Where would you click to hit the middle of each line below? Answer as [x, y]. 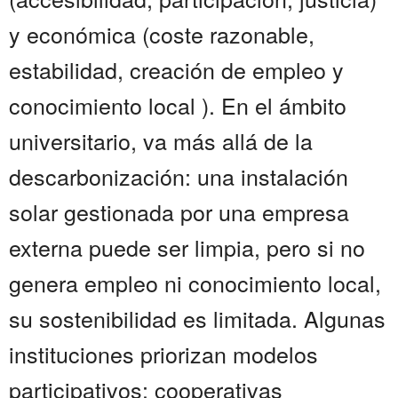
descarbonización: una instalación [179, 176]
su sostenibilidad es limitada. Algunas [197, 318]
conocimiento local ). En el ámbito [178, 105]
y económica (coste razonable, [162, 34]
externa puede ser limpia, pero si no [187, 247]
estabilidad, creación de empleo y [176, 70]
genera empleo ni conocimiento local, [195, 283]
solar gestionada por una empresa [179, 212]
